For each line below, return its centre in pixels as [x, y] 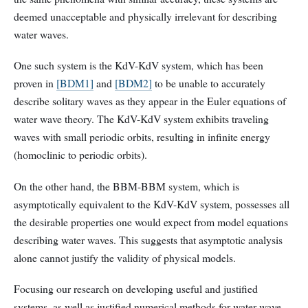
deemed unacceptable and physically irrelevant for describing [145, 16]
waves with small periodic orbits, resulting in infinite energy [142, 137]
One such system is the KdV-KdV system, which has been [139, 65]
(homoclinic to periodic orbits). [80, 155]
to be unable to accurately [209, 83]
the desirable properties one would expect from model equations [151, 221]
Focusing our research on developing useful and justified [136, 288]
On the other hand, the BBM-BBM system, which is [126, 186]
